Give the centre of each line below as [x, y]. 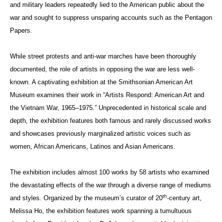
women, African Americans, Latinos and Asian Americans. [93, 146]
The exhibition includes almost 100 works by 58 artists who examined [110, 172]
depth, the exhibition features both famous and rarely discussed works [111, 120]
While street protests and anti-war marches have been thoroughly [103, 56]
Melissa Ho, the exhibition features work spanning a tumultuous [101, 211]
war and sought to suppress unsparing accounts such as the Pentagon [111, 17]
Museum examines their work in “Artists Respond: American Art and [107, 95]
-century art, [184, 198]
